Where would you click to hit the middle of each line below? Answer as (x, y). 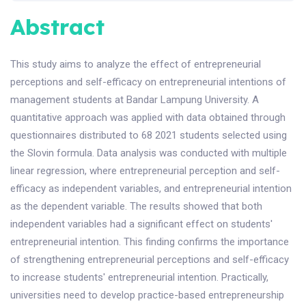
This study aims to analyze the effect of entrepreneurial (136, 65)
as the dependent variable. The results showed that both (136, 207)
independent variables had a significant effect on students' (141, 224)
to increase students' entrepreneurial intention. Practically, (139, 278)
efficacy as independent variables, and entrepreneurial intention (151, 189)
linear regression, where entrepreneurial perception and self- (145, 171)
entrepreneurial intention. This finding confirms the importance (150, 242)
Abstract (57, 27)
